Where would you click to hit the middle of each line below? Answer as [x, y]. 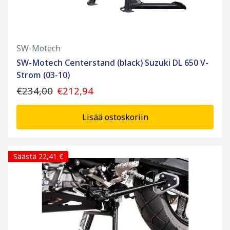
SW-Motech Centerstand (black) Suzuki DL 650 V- [112, 63]
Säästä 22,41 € [38, 157]
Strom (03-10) [43, 75]
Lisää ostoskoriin [115, 117]
